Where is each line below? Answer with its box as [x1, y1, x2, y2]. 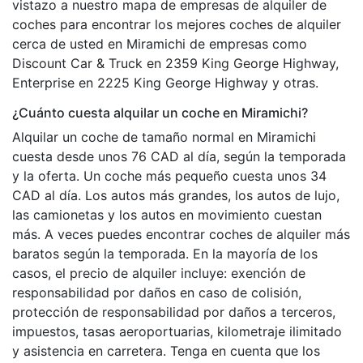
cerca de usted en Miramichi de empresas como [12, 35, 307, 52]
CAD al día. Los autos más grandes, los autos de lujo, [12, 186, 340, 203]
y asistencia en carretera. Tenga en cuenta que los [12, 342, 320, 359]
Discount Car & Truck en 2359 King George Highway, [12, 54, 339, 71]
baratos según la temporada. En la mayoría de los [12, 245, 318, 262]
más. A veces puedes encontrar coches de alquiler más [12, 225, 350, 242]
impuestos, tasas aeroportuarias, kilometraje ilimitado [12, 322, 342, 340]
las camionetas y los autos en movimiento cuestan [12, 206, 322, 223]
